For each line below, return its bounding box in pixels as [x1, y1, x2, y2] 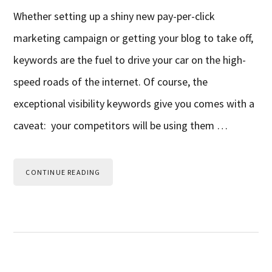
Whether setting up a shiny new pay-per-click [13, 9, 216, 24]
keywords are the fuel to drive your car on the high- [13, 53, 246, 67]
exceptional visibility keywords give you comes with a [13, 97, 255, 111]
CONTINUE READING [25, 168, 101, 177]
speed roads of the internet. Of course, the [13, 75, 208, 89]
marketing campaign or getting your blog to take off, [13, 31, 254, 46]
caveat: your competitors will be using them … [13, 118, 228, 133]
